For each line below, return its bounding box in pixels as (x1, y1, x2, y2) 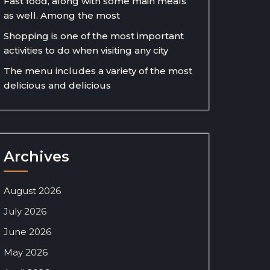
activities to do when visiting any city (4, 45, 168, 56)
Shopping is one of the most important (4, 30, 184, 42)
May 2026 (4, 246, 48, 258)
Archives (4, 148, 69, 165)
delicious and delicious (4, 80, 111, 91)
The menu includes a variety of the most (4, 65, 192, 77)
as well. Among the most (4, 10, 120, 21)
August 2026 (4, 185, 61, 196)
